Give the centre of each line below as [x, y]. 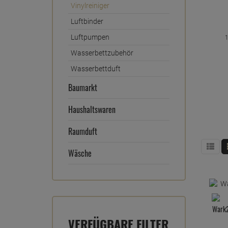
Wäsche [80, 153]
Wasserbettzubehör [102, 53]
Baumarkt [83, 88]
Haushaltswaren [92, 109]
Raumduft [83, 131]
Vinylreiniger [90, 6]
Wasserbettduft [96, 69]
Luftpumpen [90, 37]
